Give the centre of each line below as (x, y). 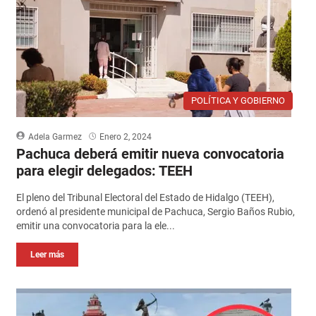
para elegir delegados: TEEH (104, 170)
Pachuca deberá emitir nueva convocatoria (150, 153)
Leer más (47, 254)
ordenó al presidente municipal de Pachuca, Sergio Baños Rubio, (155, 211)
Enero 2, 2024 (125, 136)
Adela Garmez (55, 136)
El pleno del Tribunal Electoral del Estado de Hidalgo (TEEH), (145, 197)
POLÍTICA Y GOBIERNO (238, 100)
